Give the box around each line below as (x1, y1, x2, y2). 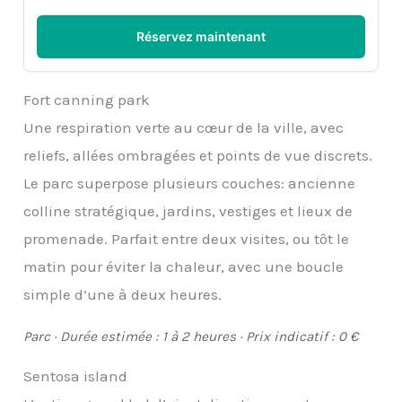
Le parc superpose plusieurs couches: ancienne (23, 174, 356, 193)
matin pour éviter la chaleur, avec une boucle (23, 258, 345, 276)
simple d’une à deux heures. (23, 285, 223, 304)
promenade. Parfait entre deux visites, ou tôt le (23, 230, 350, 249)
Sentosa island (23, 367, 128, 386)
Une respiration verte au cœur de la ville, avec (23, 118, 345, 137)
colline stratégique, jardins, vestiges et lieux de (23, 202, 354, 221)
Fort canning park (23, 91, 151, 109)
